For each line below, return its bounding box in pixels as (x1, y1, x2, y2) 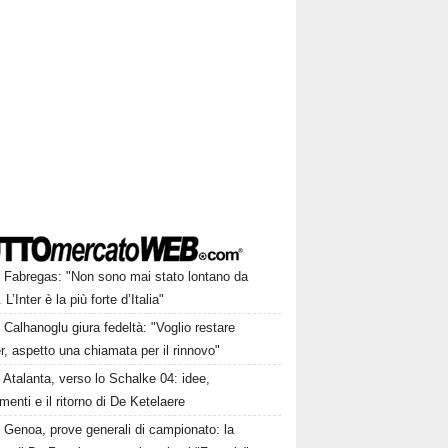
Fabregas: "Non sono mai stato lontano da (4, 269, 249, 285)
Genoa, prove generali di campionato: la (4, 422, 235, 438)
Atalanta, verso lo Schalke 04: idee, (3, 371, 211, 387)
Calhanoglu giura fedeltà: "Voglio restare (4, 320, 236, 336)
